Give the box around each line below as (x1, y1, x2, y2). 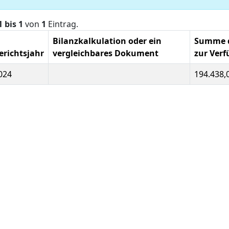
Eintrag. (46, 18, 78, 30)
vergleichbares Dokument (53, 48, 158, 59)
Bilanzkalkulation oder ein (53, 35, 162, 47)
